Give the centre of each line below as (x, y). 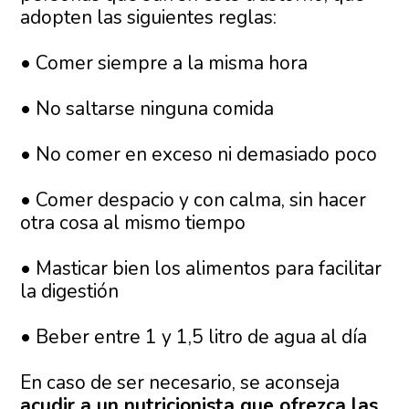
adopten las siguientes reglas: (149, 18)
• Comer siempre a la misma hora (164, 63)
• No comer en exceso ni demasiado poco (199, 155)
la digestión (70, 292)
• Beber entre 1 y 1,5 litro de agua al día (194, 337)
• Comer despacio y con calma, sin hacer (194, 200)
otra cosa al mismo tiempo (133, 223)
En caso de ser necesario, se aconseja (180, 383)
